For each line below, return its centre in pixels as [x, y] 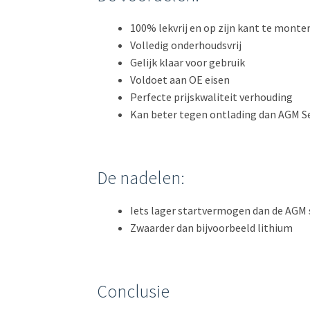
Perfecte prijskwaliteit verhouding [212, 97]
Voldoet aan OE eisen [180, 79]
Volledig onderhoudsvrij [186, 45]
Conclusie [134, 292]
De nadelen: [141, 178]
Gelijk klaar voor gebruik [188, 62]
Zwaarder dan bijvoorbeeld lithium [212, 228]
